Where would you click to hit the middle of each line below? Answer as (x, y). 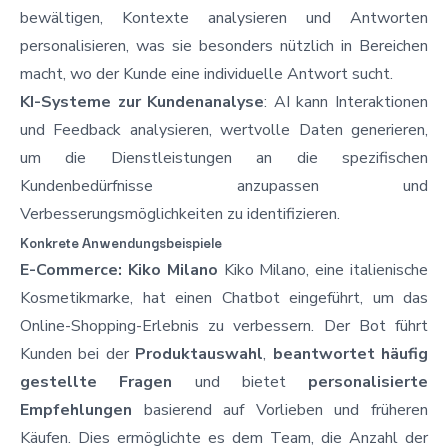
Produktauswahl (199, 353)
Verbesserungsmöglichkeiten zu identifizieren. (180, 213)
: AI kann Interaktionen (346, 101)
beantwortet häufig (350, 353)
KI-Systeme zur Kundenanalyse (142, 101)
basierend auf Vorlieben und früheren (280, 409)
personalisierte (368, 381)
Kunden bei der (78, 353)
